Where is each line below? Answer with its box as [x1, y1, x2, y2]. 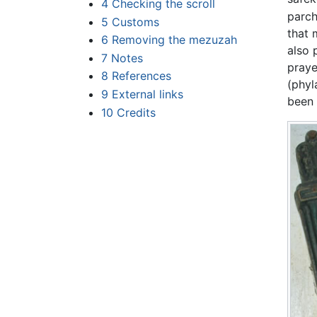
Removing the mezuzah [111, 33, 237, 47]
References [111, 69, 171, 83]
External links [111, 87, 183, 102]
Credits [116, 105, 156, 120]
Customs [111, 14, 159, 29]
